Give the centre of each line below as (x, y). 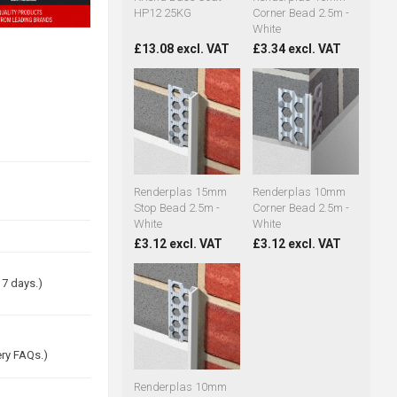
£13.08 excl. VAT (181, 49)
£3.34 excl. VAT (296, 49)
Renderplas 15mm (180, 192)
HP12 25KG (162, 13)
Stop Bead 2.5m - (176, 208)
